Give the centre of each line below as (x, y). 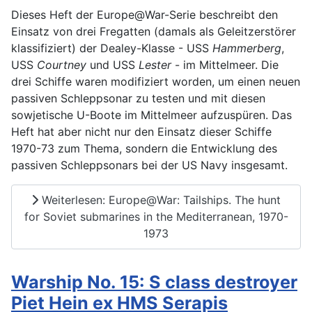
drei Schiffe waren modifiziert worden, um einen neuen (156, 81)
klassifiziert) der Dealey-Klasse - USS (112, 48)
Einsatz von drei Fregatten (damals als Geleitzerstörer (154, 31)
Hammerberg (247, 48)
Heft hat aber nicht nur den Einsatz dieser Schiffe (141, 131)
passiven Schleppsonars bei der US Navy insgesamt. (149, 165)
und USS (112, 64)
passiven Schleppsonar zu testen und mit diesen (138, 98)
